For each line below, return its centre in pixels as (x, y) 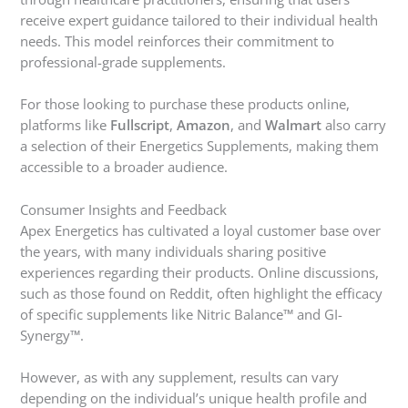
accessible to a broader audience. (124, 167)
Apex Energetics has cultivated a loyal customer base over (201, 230)
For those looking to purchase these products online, (185, 104)
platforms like (66, 125)
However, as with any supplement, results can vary (180, 377)
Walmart (294, 125)
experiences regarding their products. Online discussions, (200, 272)
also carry (354, 125)
